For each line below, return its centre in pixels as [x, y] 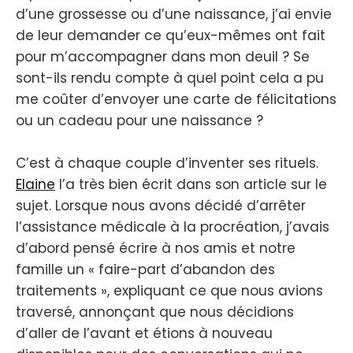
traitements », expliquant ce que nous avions [169, 291]
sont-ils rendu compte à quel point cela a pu [170, 78]
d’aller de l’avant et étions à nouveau [144, 334]
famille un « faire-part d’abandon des [145, 270]
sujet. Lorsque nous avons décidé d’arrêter [161, 206]
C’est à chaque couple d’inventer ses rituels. [167, 163]
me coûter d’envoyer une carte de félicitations [176, 99]
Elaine [35, 185]
